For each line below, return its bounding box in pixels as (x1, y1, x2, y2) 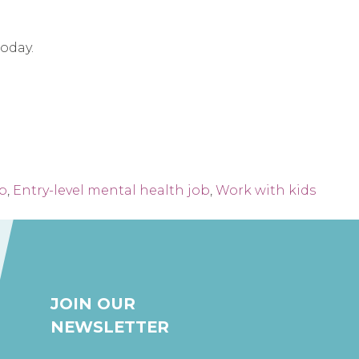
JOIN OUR (50, 293, 136, 313)
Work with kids (216, 182, 316, 198)
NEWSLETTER (50, 317, 170, 337)
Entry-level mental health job (13, 182, 210, 198)
